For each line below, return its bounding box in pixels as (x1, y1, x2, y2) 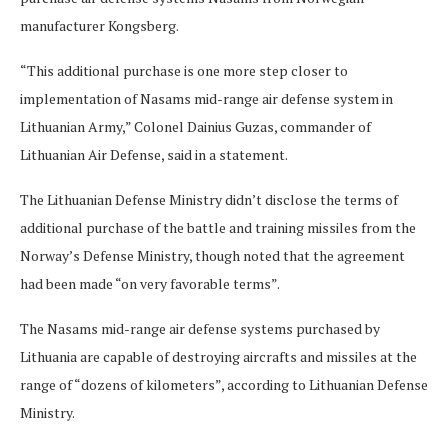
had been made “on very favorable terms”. (20, 274, 280, 294)
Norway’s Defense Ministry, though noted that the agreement (20, 246, 405, 266)
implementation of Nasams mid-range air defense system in (20, 89, 393, 109)
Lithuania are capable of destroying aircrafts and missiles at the (20, 347, 417, 367)
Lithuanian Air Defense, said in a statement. (20, 145, 288, 165)
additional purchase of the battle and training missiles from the (20, 218, 416, 238)
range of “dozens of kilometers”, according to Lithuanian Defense (20, 375, 428, 395)
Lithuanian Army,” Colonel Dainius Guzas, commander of (20, 117, 371, 137)
